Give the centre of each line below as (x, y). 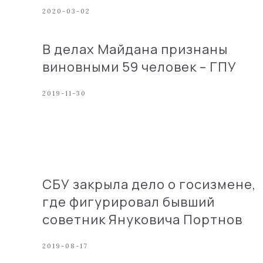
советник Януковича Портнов (142, 220)
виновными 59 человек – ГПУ (139, 67)
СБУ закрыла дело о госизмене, (149, 184)
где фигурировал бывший (129, 202)
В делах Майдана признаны (135, 49)
